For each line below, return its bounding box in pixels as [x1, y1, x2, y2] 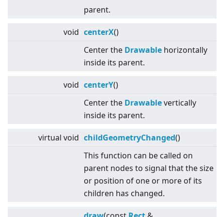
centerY [84, 79, 113, 91]
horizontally [162, 45, 207, 56]
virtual [38, 132, 62, 143]
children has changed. [84, 188, 165, 199]
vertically [162, 97, 196, 108]
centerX [84, 27, 114, 38]
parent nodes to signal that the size [84, 163, 214, 174]
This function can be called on [84, 150, 193, 161]
